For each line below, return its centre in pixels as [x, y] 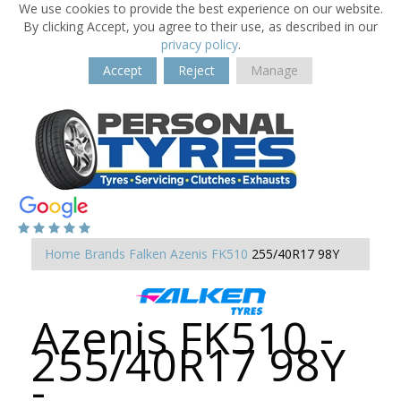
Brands [105, 254]
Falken [148, 254]
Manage [274, 70]
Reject [196, 70]
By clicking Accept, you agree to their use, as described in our [200, 26]
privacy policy [199, 44]
